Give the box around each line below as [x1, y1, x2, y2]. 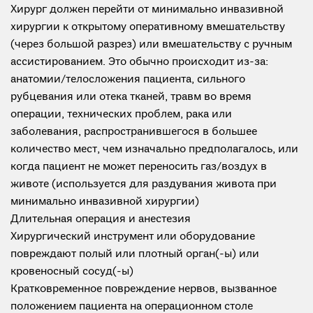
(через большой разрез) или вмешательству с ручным [10, 38, 292, 52]
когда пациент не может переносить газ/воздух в [10, 160, 267, 174]
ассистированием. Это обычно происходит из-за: [10, 55, 268, 69]
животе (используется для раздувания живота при [10, 177, 277, 191]
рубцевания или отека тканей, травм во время [10, 90, 252, 104]
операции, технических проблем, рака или [10, 108, 232, 122]
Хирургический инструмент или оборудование [10, 230, 255, 244]
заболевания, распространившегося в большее [10, 125, 257, 139]
